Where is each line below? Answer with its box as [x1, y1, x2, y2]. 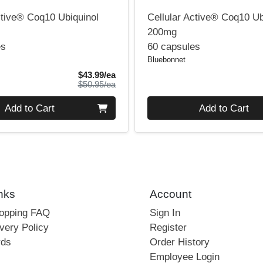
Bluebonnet [147, 55, 186, 65]
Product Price [114, 79, 167, 89]
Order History [149, 237, 210, 248]
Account [149, 187, 191, 200]
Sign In [149, 207, 180, 219]
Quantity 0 [147, 97, 193, 109]
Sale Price [114, 69, 156, 79]
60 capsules [147, 41, 201, 53]
